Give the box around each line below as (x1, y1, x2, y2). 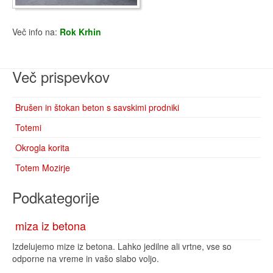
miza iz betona (15, 218, 86, 233)
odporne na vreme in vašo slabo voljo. (12, 252, 159, 264)
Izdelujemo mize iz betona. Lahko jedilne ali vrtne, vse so (12, 240, 232, 252)
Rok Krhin (60, 26, 101, 38)
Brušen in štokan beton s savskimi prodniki (15, 101, 179, 113)
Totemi (15, 121, 41, 133)
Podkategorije (12, 186, 99, 208)
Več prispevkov (12, 66, 110, 87)
